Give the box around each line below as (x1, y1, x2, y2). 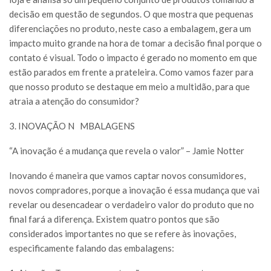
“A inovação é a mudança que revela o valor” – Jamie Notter (9, 145, 244, 157)
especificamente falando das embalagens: (9, 243, 174, 254)
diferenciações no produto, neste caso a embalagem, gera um (9, 23, 251, 34)
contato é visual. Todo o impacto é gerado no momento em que (9, 52, 257, 64)
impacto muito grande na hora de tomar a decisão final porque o (9, 38, 262, 49)
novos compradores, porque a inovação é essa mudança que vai (9, 184, 260, 196)
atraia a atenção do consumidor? (9, 96, 139, 107)
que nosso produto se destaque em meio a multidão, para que (9, 81, 250, 93)
